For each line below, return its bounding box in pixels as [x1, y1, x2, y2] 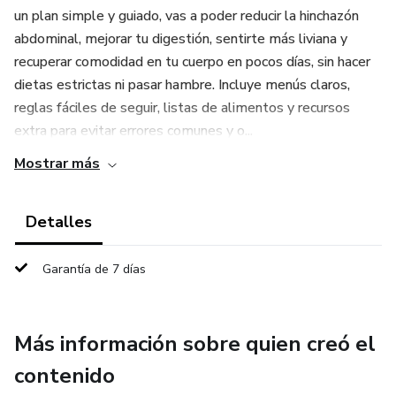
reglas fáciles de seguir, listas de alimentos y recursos [14, 98, 350, 118]
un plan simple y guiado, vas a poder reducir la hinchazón [14, 6, 359, 26]
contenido [14, 362, 115, 390]
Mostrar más [14, 154, 100, 173]
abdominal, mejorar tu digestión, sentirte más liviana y [14, 29, 347, 49]
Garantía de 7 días [42, 261, 146, 278]
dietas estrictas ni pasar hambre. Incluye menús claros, [14, 75, 350, 95]
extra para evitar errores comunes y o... [14, 121, 253, 141]
